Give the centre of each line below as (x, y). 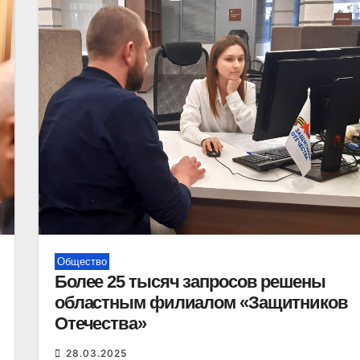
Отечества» (100, 323)
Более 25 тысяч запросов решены (190, 282)
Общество (82, 262)
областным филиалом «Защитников (201, 303)
